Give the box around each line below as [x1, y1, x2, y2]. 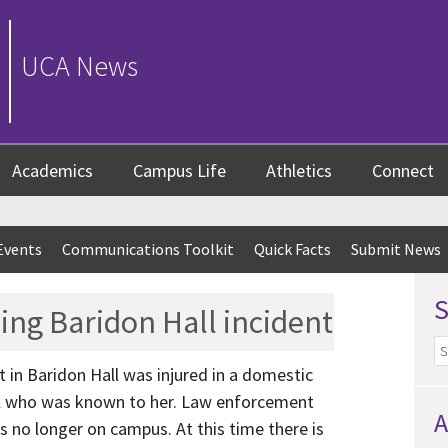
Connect [372, 159, 434, 183]
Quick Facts [254, 239, 331, 260]
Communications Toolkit [62, 239, 234, 260]
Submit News [351, 239, 441, 260]
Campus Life [133, 159, 226, 183]
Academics [12, 159, 93, 183]
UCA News [21, 48, 138, 84]
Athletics [266, 159, 332, 183]
